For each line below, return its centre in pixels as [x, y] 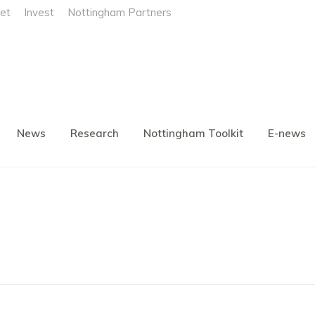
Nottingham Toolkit [193, 133]
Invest [39, 12]
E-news [287, 133]
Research [95, 133]
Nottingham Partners [120, 12]
